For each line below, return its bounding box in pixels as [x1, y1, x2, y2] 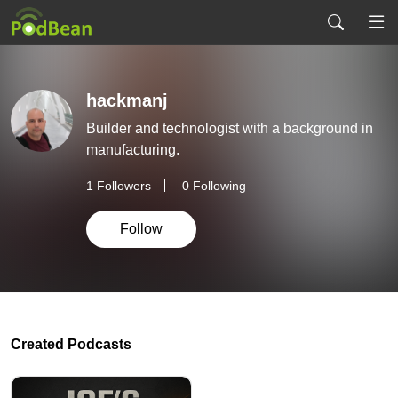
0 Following [182, 178, 246, 193]
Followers [93, 178, 151, 193]
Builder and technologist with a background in [86, 120, 373, 136]
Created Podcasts [11, 337, 131, 352]
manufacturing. [86, 141, 179, 157]
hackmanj [86, 90, 168, 110]
